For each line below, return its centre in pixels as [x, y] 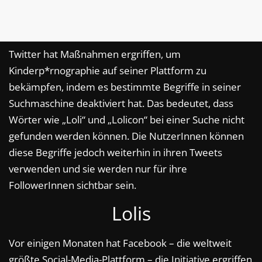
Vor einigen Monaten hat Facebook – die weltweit [120, 243]
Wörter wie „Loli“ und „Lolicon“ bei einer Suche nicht [127, 120]
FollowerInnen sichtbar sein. [73, 185]
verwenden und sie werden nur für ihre [98, 169]
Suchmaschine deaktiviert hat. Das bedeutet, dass [121, 104]
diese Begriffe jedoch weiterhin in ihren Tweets [116, 153]
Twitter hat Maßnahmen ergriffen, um [95, 54]
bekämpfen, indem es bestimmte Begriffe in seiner [125, 87]
